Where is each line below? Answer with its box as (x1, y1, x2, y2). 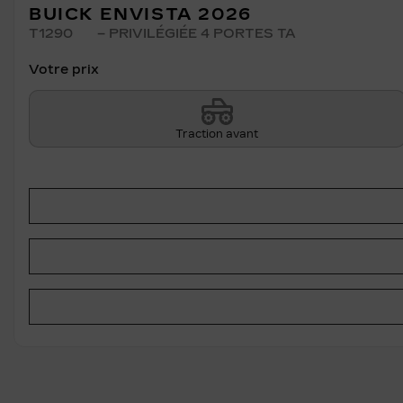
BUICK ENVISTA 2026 (29, 4, 252, 24)
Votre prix (29, 61, 103, 77)
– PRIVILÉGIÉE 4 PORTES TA (93, 25, 296, 41)
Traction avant (175, 127, 259, 140)
